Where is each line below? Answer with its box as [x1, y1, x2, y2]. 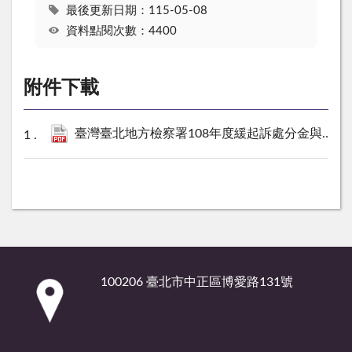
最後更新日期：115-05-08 [65, 5, 207, 17]
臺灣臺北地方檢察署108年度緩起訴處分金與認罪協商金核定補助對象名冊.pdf [75, 127, 322, 141]
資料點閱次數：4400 [65, 24, 177, 37]
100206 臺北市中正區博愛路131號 [101, 276, 293, 289]
